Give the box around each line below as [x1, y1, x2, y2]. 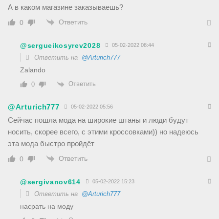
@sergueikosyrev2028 [20, 41, 101, 49]
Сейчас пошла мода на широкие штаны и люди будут [8, 115, 189, 124]
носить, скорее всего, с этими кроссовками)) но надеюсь [8, 127, 198, 136]
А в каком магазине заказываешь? [8, 3, 123, 11]
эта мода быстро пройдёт [8, 139, 94, 148]
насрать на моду [20, 202, 73, 211]
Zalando [20, 66, 45, 74]
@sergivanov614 [20, 177, 81, 186]
